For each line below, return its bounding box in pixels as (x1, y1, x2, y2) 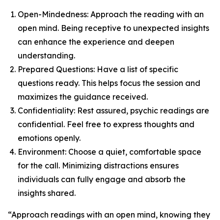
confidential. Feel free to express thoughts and (18, 119, 194, 129)
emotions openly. (18, 133, 81, 143)
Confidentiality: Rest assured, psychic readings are (18, 106, 209, 115)
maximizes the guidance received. (18, 92, 148, 102)
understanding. (18, 51, 75, 60)
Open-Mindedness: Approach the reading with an (18, 9, 204, 19)
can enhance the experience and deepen (18, 37, 174, 47)
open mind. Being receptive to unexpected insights (18, 23, 209, 33)
